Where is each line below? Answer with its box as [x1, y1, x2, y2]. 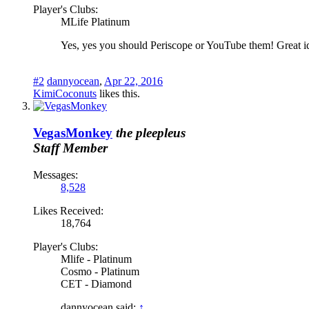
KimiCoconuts [33, 88, 97, 100]
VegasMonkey [33, 126, 112, 141]
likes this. [97, 88, 140, 100]
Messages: [33, 168, 78, 181]
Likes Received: [33, 204, 103, 217]
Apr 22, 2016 [104, 75, 163, 88]
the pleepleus [116, 126, 186, 141]
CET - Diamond [61, 277, 132, 290]
